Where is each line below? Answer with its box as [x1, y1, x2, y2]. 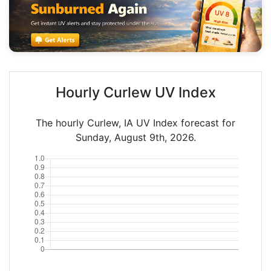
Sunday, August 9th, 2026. [75, 131, 196, 143]
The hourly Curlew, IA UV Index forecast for [36, 116, 235, 129]
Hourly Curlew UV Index [55, 83, 216, 101]
